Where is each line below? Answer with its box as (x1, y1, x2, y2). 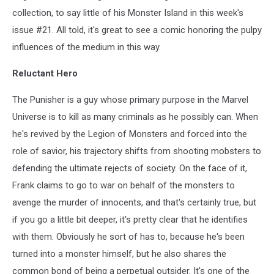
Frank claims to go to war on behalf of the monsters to (12, 179, 235, 191)
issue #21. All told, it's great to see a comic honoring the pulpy (12, 24, 262, 35)
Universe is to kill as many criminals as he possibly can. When (12, 111, 258, 122)
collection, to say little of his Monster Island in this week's (12, 7, 243, 18)
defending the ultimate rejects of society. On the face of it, (12, 162, 247, 174)
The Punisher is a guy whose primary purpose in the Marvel (12, 94, 248, 105)
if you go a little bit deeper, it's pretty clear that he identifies (12, 213, 248, 225)
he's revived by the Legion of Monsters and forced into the (12, 128, 247, 139)
